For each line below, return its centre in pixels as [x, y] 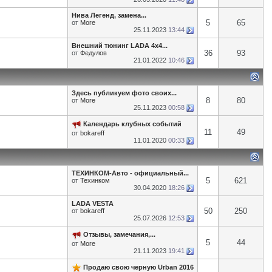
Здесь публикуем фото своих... [124, 93]
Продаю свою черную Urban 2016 [138, 267]
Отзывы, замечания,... [119, 234]
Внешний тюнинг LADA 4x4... [120, 46]
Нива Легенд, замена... [109, 15]
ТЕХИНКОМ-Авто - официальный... [130, 173]
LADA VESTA [93, 203]
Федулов [93, 53]
